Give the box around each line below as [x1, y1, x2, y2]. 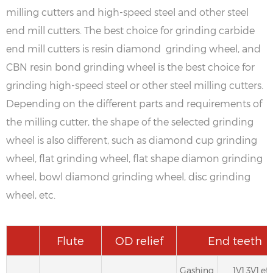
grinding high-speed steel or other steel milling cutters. [6, 79, 263, 91]
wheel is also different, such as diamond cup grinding [6, 133, 257, 146]
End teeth [207, 233, 262, 247]
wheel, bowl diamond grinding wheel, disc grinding [6, 170, 250, 182]
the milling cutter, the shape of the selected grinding [6, 115, 253, 127]
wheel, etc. [6, 188, 55, 200]
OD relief [115, 233, 163, 247]
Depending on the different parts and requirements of [6, 97, 262, 109]
